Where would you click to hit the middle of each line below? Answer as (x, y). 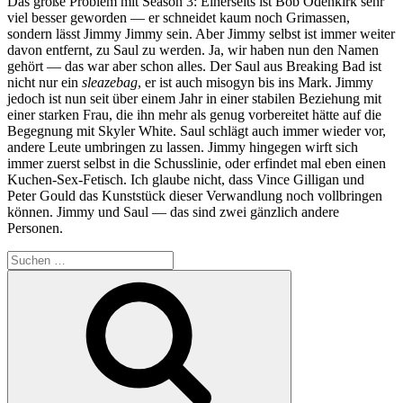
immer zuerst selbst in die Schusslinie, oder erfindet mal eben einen (197, 163)
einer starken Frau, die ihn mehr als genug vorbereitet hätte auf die (194, 114)
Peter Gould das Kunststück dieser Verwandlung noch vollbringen (195, 195)
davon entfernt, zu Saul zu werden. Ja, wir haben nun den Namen (193, 49)
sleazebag (110, 82)
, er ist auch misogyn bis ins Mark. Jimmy (255, 82)
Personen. (35, 228)
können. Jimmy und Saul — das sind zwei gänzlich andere (173, 211)
